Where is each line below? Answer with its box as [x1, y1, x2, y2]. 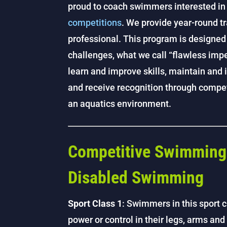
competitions [68, 17, 122, 28]
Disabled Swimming [68, 167, 204, 187]
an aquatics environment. [68, 98, 172, 109]
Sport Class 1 [68, 198, 123, 209]
